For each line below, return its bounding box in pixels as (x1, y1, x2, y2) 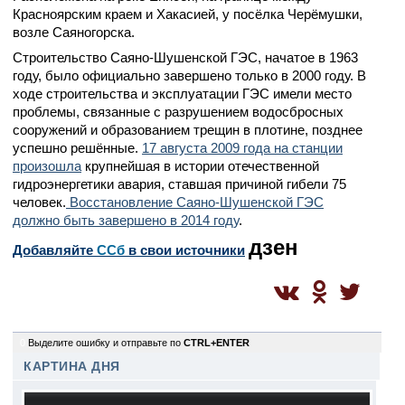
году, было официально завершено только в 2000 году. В (13, 68, 366, 83)
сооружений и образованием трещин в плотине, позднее (13, 122, 363, 137)
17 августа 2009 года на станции (142, 140, 343, 155)
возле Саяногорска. (13, 24, 135, 40)
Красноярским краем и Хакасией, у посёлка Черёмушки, (13, 6, 363, 22)
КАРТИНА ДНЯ (24, 360, 120, 373)
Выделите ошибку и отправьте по (28, 337, 184, 348)
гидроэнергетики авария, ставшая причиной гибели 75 (13, 176, 346, 192)
